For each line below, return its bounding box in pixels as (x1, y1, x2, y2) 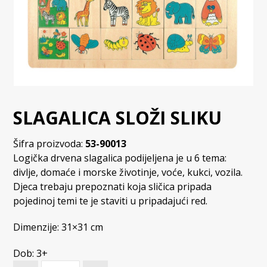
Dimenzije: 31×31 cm (13, 220, 104, 234)
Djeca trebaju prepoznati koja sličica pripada (13, 179, 212, 193)
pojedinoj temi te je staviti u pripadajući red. (13, 194, 208, 207)
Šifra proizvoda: (13, 136, 86, 150)
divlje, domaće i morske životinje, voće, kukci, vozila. (13, 165, 243, 179)
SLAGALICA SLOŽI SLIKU (13, 105, 222, 130)
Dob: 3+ (13, 246, 48, 260)
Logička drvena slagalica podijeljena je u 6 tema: (13, 151, 227, 164)
